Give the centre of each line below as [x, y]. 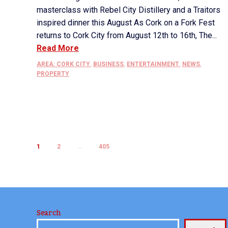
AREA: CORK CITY [63, 64]
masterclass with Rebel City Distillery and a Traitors [129, 10]
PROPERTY [53, 74]
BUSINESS [108, 64]
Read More [58, 48]
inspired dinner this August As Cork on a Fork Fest [126, 23]
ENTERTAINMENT [153, 64]
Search [49, 213]
